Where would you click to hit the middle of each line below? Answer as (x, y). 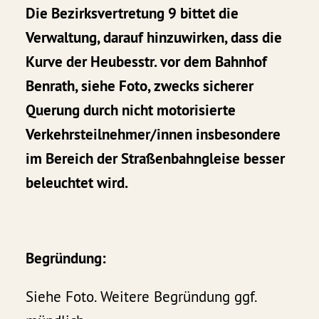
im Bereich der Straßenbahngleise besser (156, 159)
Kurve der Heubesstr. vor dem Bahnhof (147, 62)
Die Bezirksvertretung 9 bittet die (132, 14)
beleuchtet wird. (77, 183)
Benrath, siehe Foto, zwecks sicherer (140, 86)
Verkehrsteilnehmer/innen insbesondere (153, 135)
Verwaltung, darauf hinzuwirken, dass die (154, 38)
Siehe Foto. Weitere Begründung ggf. (141, 297)
